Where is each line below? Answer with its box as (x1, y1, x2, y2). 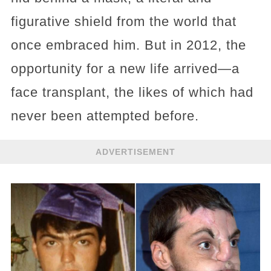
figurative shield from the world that (10, 14, 237, 29)
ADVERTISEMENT (96, 146, 175, 157)
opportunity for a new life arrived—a (10, 61, 240, 76)
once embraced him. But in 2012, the (10, 38, 246, 53)
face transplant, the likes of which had (10, 85, 253, 100)
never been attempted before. (10, 108, 199, 123)
